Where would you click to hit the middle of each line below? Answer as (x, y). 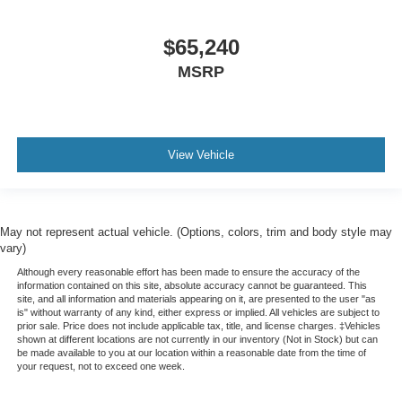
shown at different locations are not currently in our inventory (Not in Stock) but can (197, 340)
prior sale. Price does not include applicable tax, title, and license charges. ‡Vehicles (198, 326)
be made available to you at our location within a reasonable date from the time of (191, 353)
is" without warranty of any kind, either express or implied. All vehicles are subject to (198, 313)
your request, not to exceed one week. (100, 367)
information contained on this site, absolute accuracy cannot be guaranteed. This (192, 286)
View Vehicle (201, 154)
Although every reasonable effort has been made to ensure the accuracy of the (188, 272)
